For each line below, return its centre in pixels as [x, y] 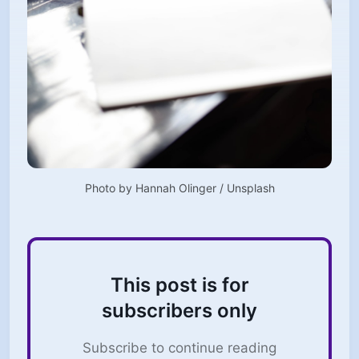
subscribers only [179, 310]
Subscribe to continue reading [179, 347]
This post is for [179, 284]
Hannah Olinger [175, 188]
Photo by [110, 188]
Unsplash [250, 188]
